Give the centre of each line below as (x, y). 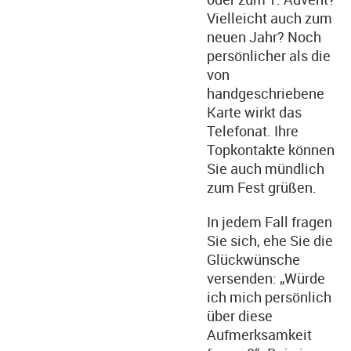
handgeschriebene (266, 93)
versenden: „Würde (266, 278)
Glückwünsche (253, 259)
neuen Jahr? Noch (264, 37)
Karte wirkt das (254, 112)
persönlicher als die (269, 56)
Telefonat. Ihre (253, 131)
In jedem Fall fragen (270, 222)
